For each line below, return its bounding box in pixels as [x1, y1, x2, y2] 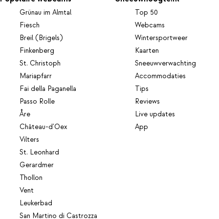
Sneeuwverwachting [135, 59, 197, 68]
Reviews [135, 97, 160, 107]
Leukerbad [20, 199, 52, 208]
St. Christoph [20, 59, 61, 68]
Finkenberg [20, 46, 54, 56]
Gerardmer [20, 161, 54, 170]
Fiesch [20, 21, 40, 30]
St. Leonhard [20, 148, 59, 157]
